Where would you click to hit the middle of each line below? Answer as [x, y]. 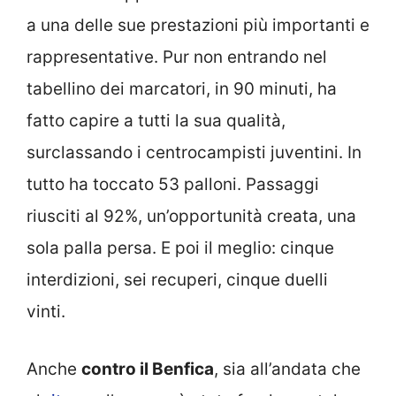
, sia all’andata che [287, 369]
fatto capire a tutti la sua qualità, [156, 121]
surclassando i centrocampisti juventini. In [194, 153]
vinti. [46, 312]
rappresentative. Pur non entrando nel [177, 57]
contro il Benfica [148, 369]
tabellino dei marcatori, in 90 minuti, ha [182, 89]
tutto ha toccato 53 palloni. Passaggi [173, 185]
